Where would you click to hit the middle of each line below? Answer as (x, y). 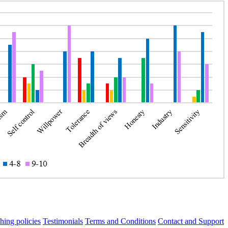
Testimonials (63, 221)
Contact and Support (191, 221)
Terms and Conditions (120, 221)
